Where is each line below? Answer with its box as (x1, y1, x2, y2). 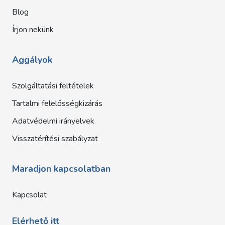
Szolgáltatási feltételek (12, 80, 94, 91)
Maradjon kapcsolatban (12, 162, 110, 175)
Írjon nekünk (12, 24, 54, 35)
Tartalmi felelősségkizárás (12, 97, 102, 109)
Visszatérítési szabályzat (12, 133, 98, 144)
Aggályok (12, 53, 52, 66)
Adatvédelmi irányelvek (12, 115, 94, 127)
